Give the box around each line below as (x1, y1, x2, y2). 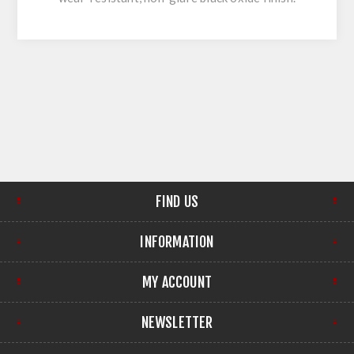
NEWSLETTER (141, 313, 213, 331)
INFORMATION (140, 232, 214, 250)
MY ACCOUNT (142, 273, 212, 291)
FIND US (155, 192, 199, 210)
